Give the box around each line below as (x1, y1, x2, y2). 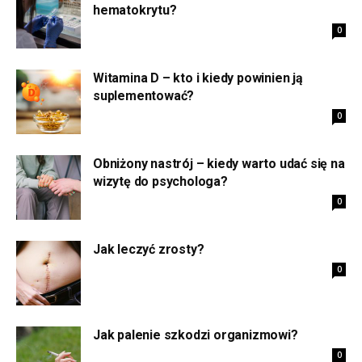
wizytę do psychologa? (93, 173, 228, 189)
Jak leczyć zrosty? (93, 241, 204, 257)
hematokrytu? (93, 2, 177, 18)
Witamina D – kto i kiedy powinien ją (93, 69, 303, 86)
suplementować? (93, 87, 195, 103)
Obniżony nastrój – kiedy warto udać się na (93, 155, 345, 171)
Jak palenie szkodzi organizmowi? (93, 326, 298, 343)
